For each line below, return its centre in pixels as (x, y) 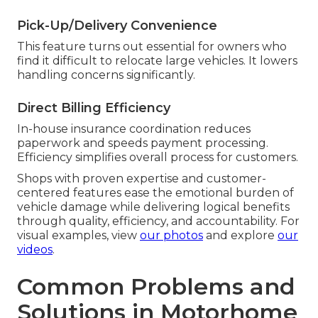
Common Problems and (156, 286)
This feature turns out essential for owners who (152, 46)
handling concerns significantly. (106, 75)
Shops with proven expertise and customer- (142, 178)
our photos (171, 235)
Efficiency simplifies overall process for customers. (158, 157)
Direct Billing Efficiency (94, 108)
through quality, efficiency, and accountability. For (158, 221)
